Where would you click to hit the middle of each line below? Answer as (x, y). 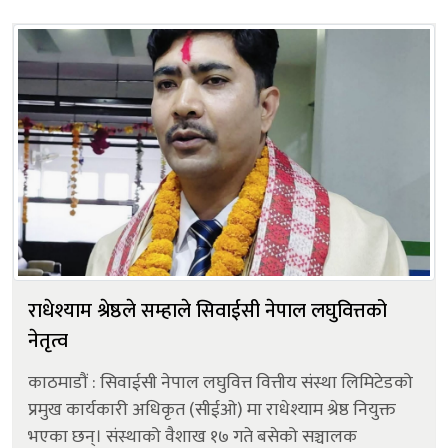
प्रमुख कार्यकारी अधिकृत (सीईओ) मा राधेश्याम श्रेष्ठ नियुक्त (212, 409)
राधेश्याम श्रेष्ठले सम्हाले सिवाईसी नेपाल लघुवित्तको (207, 310)
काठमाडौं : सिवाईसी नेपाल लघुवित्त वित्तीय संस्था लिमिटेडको (220, 382)
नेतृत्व (48, 340)
